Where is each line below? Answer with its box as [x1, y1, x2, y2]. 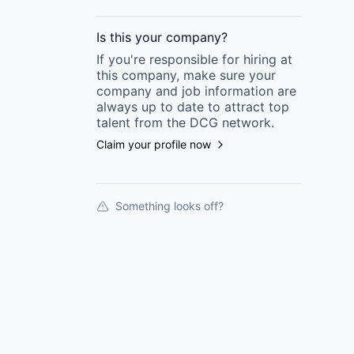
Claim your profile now [96, 137, 211, 151]
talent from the [96, 115, 186, 130]
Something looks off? [115, 199, 224, 213]
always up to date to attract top [96, 99, 289, 115]
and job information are [152, 83, 296, 99]
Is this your [96, 29, 166, 45]
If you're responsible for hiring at [96, 51, 292, 67]
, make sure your [176, 67, 276, 83]
